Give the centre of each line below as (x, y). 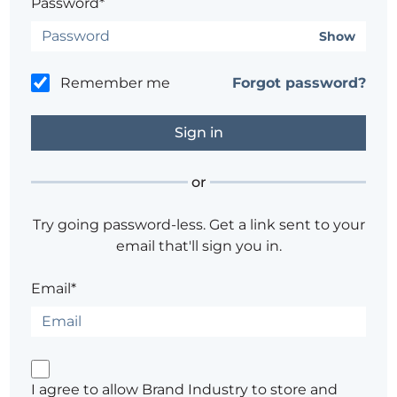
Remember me (116, 82)
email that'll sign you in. (198, 245)
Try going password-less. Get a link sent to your (198, 224)
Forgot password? (299, 82)
